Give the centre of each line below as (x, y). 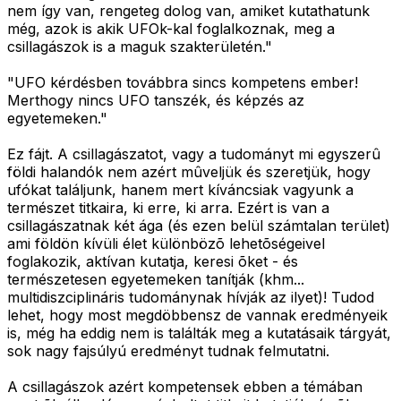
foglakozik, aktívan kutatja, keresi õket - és (153, 262)
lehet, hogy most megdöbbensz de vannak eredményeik (197, 316)
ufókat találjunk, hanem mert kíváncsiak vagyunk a (180, 190)
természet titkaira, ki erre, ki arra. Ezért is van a (168, 208)
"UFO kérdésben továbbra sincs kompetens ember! (183, 83)
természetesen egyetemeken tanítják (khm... (156, 280)
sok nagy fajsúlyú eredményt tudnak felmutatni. (168, 351)
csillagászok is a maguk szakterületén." (140, 47)
